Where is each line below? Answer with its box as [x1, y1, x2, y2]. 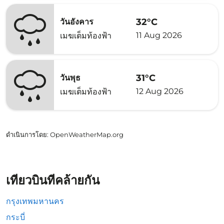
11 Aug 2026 [136, 30, 182, 40]
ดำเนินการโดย [6, 130, 47, 138]
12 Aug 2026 [136, 86, 183, 96]
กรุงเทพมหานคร [6, 196, 64, 206]
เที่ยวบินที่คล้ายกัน [6, 173, 99, 187]
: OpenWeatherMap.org [47, 130, 123, 138]
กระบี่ [6, 212, 25, 222]
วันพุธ [60, 73, 80, 82]
